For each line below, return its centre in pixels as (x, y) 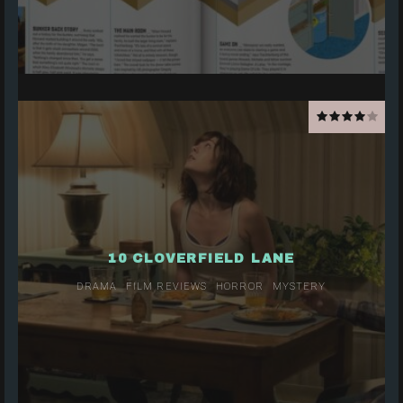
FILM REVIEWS (166, 287)
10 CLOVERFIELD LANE (201, 259)
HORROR (240, 287)
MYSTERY (299, 287)
